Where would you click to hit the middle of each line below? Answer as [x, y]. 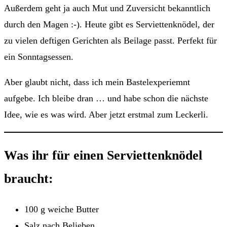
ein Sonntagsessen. [39, 57]
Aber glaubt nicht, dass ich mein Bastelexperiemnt [97, 82]
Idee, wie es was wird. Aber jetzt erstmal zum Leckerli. [106, 115]
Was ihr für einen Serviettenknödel [103, 155]
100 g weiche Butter [62, 210]
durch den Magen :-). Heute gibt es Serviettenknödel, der [109, 25]
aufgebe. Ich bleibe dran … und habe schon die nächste [106, 99]
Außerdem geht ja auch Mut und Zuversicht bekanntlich [107, 8]
